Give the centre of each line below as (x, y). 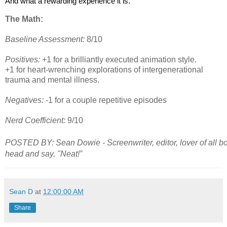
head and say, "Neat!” (44, 154)
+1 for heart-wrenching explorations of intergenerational (104, 70)
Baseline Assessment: (46, 40)
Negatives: (24, 100)
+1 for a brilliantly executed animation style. (118, 60)
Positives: (23, 60)
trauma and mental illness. (52, 80)
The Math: (24, 19)
